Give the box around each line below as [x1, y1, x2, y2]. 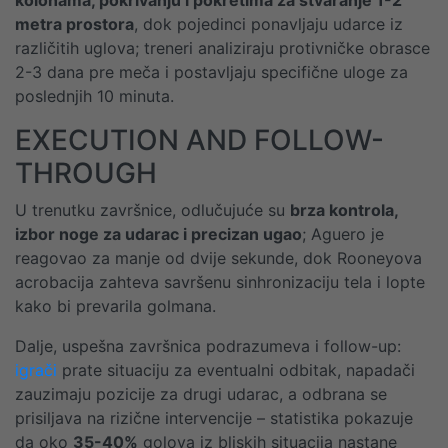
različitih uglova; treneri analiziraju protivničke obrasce [15, 38, 430, 58]
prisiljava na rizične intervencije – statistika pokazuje [15, 408, 413, 428]
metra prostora [15, 14, 134, 34]
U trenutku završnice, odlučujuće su [15, 200, 290, 220]
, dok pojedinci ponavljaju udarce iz [134, 14, 403, 34]
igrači [15, 360, 57, 380]
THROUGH [15, 156, 157, 190]
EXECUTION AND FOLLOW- [15, 123, 384, 157]
